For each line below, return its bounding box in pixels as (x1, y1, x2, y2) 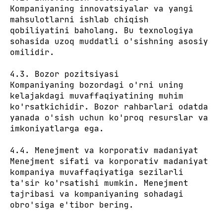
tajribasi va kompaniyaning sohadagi (10, 189, 183, 199)
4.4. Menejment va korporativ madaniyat (10, 145, 198, 155)
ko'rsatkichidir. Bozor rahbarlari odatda (10, 102, 208, 111)
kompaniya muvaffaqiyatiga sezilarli (10, 167, 183, 177)
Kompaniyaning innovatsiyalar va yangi (10, 3, 193, 13)
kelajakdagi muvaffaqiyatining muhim (10, 91, 183, 101)
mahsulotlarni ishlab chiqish (10, 14, 149, 24)
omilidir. (10, 47, 55, 57)
